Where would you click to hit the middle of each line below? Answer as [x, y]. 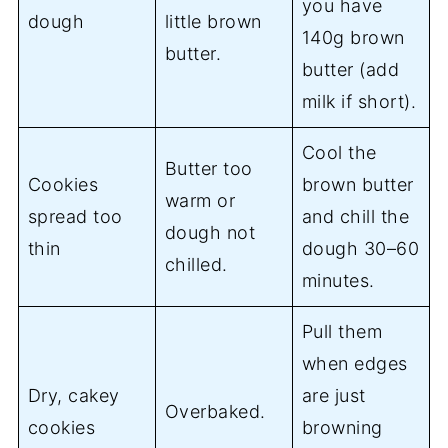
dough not [210, 233]
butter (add [350, 70]
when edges [354, 364]
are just [333, 396]
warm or [200, 201]
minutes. [338, 281]
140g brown [353, 38]
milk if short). [359, 102]
